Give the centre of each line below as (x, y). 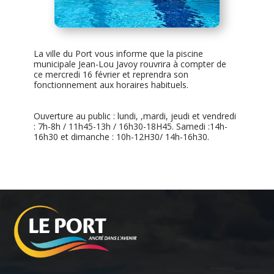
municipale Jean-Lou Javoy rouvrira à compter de (130, 64)
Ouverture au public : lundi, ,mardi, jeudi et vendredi (135, 116)
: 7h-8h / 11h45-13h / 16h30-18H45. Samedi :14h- (130, 127)
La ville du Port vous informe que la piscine (118, 54)
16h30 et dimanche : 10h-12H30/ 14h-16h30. (121, 137)
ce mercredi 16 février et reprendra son (111, 75)
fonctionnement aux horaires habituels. (111, 85)
